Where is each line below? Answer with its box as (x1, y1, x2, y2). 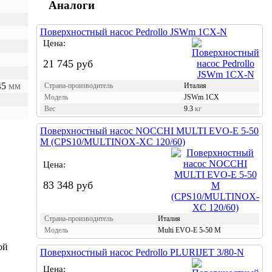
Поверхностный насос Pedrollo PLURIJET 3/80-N (40, 246, 244, 257)
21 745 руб (43, 57, 93, 70)
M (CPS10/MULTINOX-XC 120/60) (40, 136, 185, 147)
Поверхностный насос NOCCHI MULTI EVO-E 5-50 (40, 125, 259, 136)
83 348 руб (43, 178, 93, 191)
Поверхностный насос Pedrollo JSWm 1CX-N (40, 26, 227, 37)
